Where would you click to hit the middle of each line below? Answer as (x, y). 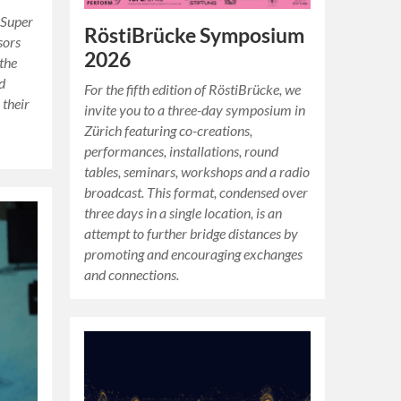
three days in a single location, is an (183, 212)
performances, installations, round (182, 150)
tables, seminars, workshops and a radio (197, 171)
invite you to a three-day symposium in (195, 109)
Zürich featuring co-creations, (169, 130)
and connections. (132, 274)
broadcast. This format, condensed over (196, 192)
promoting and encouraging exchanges (194, 253)
